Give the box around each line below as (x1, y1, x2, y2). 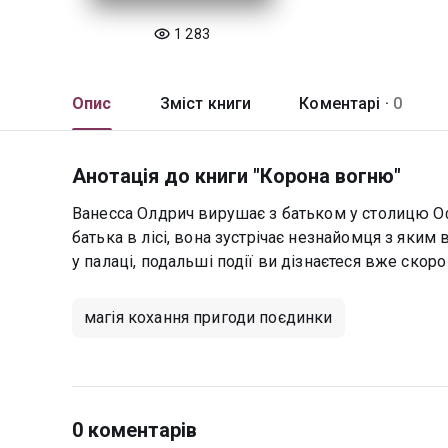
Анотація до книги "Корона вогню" (72, 164, 401, 188)
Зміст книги (159, 94, 252, 113)
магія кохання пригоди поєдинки (84, 308, 333, 327)
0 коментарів (72, 418, 198, 442)
